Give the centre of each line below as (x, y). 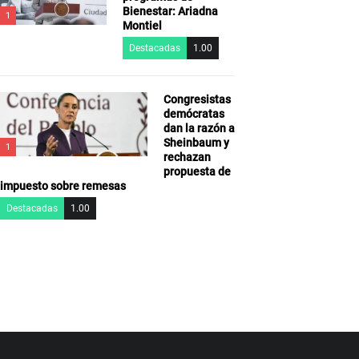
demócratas (194, 113)
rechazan (187, 157)
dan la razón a (199, 128)
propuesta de (197, 171)
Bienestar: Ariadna (171, 11)
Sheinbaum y (196, 142)
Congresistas (197, 99)
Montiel (143, 25)
